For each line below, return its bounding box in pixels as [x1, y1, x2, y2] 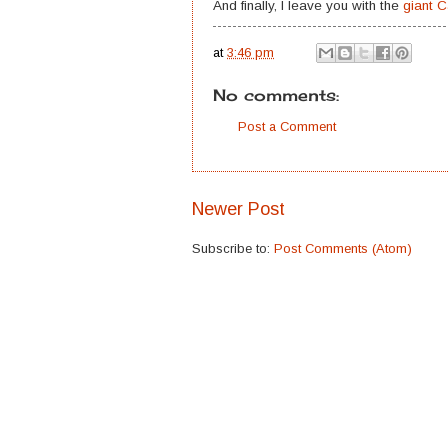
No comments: [213, 85, 339, 106]
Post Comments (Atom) [274, 240, 412, 256]
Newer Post [192, 198, 285, 219]
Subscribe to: [192, 240, 274, 256]
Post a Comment [238, 119, 336, 135]
